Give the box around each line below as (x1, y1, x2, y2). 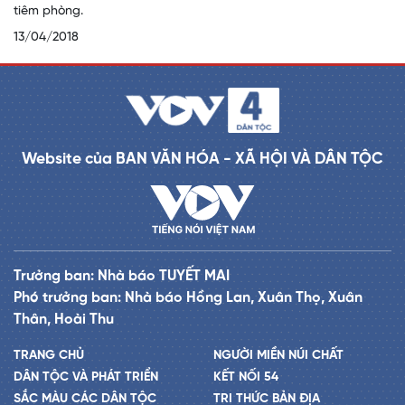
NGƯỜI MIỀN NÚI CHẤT (213, 348, 344, 363)
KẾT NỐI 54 (213, 370, 278, 384)
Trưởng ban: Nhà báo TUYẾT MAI (14, 268, 230, 284)
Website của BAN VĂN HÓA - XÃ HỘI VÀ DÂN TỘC (22, 150, 383, 167)
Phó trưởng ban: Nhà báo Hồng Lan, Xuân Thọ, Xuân (14, 289, 363, 306)
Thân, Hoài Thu (14, 311, 114, 327)
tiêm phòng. (14, 4, 83, 18)
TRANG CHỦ (14, 348, 84, 363)
